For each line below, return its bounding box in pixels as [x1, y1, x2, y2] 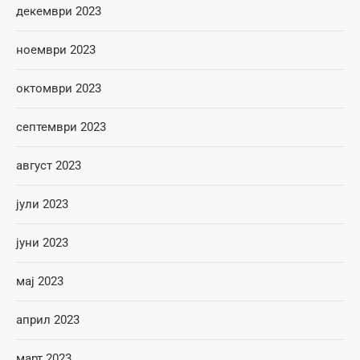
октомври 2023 [16, 81, 101, 96]
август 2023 [16, 158, 81, 174]
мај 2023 [16, 274, 63, 289]
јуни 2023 [16, 235, 68, 251]
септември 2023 [16, 120, 106, 135]
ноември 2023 [16, 43, 96, 58]
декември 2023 [16, 4, 101, 19]
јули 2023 [16, 197, 68, 212]
